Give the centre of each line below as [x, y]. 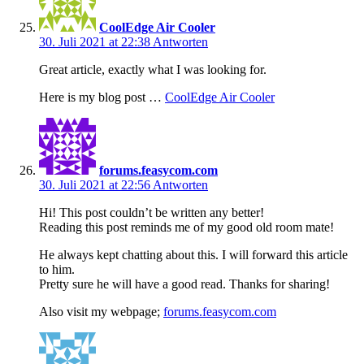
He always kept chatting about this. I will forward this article [193, 255]
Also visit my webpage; [101, 312]
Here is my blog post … [102, 97]
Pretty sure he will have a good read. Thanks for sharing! [184, 284]
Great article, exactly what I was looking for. [153, 70]
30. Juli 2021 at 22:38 [96, 42]
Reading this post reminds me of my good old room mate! [186, 227]
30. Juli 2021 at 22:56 [96, 185]
